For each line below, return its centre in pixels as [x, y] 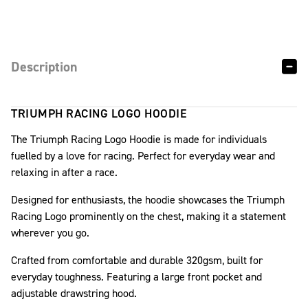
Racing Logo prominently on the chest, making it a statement [148, 216]
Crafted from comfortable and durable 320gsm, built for [137, 260]
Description [44, 66]
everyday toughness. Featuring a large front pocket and [136, 276]
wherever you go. [52, 232]
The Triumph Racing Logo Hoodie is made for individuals [139, 139]
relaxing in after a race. [64, 172]
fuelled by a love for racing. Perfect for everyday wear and [143, 155]
